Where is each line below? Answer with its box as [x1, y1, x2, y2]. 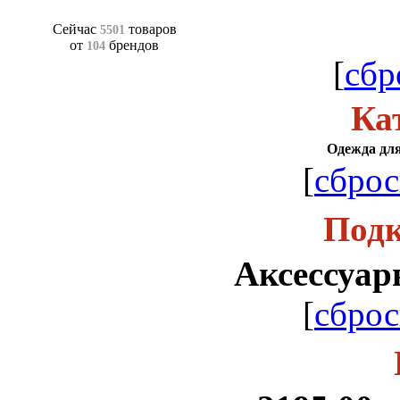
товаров [128, 21, 177, 37]
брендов [109, 37, 159, 54]
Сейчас [52, 21, 96, 37]
